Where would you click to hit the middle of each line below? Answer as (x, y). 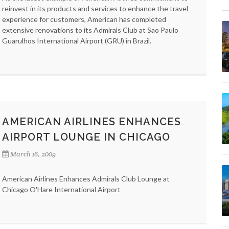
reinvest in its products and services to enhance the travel (95, 8)
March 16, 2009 (33, 154)
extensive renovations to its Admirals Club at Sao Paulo (90, 30)
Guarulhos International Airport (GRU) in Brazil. (77, 41)
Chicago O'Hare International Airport (61, 189)
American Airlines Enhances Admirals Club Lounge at (86, 179)
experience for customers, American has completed (84, 19)
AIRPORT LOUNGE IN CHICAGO (86, 137)
